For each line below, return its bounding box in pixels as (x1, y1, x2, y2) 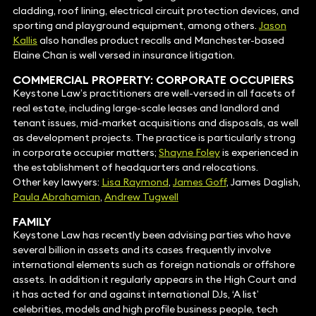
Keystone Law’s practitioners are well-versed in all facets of (12, 87, 296, 100)
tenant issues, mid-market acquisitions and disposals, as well (12, 116, 298, 130)
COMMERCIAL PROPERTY (12, 73, 150, 87)
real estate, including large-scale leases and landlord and (12, 102, 279, 115)
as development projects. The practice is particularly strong (12, 131, 296, 145)
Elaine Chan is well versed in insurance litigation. (12, 49, 235, 62)
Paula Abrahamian (12, 190, 100, 204)
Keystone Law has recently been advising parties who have (12, 229, 291, 242)
